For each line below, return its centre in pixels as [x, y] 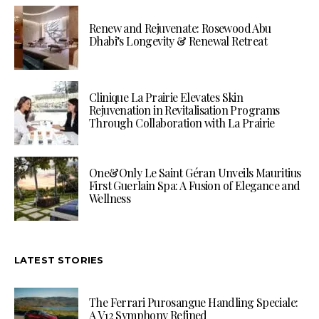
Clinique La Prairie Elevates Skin [166, 97]
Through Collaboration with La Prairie [182, 122]
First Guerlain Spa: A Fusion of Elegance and [195, 185]
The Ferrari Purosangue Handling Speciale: [194, 302]
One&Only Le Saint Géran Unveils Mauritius [195, 172]
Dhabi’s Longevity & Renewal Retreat [178, 41]
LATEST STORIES [59, 260]
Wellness [110, 198]
